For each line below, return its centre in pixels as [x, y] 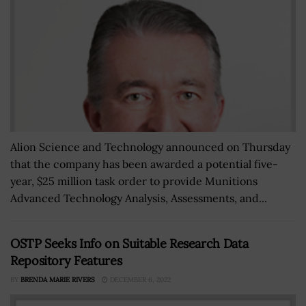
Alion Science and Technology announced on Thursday [150, 147]
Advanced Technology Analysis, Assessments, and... [139, 198]
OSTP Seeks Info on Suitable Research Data [129, 243]
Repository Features [66, 260]
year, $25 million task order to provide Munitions [134, 181]
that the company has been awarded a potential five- [144, 164]
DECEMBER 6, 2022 [139, 279]
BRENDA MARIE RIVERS [58, 279]
